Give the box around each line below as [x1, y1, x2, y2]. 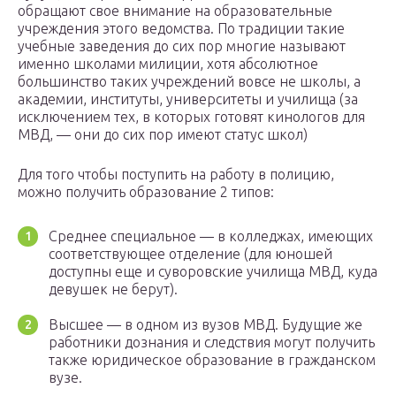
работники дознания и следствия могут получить [49, 334, 375, 351]
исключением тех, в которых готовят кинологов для [18, 109, 365, 126]
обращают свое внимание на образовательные [18, 3, 332, 19]
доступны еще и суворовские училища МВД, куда [49, 263, 377, 280]
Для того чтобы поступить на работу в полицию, [18, 166, 334, 183]
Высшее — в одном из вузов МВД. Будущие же [49, 316, 362, 333]
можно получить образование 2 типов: [18, 184, 274, 201]
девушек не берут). [49, 281, 178, 298]
